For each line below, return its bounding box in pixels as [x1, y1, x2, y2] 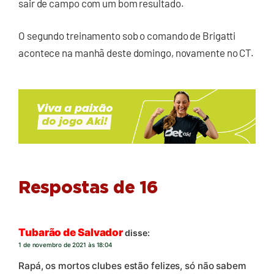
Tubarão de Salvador [18, 226, 124, 239]
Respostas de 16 [18, 180, 158, 198]
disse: [125, 228, 150, 239]
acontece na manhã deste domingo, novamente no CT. [18, 46, 254, 59]
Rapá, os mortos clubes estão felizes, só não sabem [18, 259, 246, 272]
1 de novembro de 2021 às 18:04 [18, 241, 113, 249]
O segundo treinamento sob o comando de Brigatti [18, 29, 236, 42]
